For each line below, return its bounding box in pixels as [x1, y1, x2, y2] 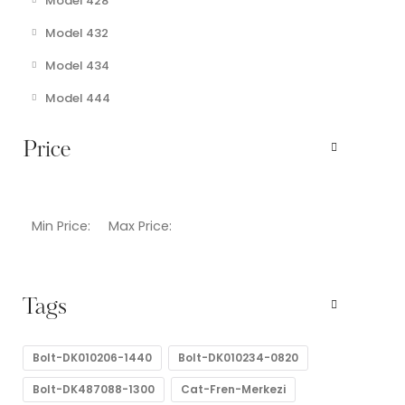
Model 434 [45, 57, 109, 74]
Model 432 [45, 24, 108, 42]
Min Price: [32, 217, 90, 235]
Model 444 [45, 89, 110, 107]
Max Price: [108, 217, 172, 235]
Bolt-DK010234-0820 [178, 350, 298, 365]
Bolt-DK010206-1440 [33, 350, 152, 365]
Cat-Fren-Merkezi [181, 381, 286, 397]
